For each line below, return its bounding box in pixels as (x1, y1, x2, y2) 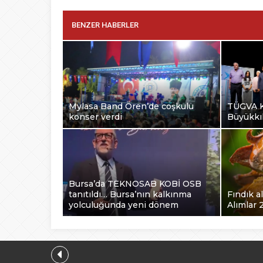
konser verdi (69, 111, 122, 122)
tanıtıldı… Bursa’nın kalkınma (69, 188, 191, 200)
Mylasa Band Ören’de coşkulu (69, 100, 194, 112)
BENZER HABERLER (72, 20, 139, 29)
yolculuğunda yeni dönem (69, 199, 178, 210)
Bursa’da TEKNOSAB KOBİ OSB (69, 178, 201, 189)
